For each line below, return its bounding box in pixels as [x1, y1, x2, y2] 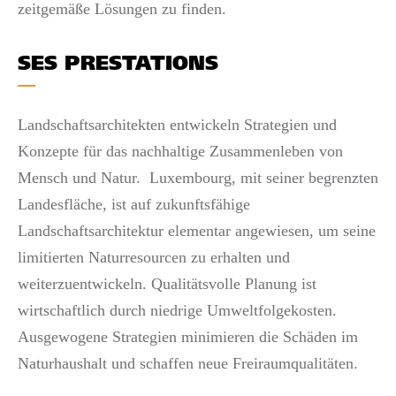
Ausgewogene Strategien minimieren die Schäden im [18, 328, 358, 346]
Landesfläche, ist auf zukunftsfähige [18, 195, 250, 213]
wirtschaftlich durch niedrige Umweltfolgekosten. [18, 301, 337, 319]
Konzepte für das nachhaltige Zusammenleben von [18, 142, 343, 160]
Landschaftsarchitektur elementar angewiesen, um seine [18, 222, 376, 240]
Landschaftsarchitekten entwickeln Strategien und [18, 116, 337, 133]
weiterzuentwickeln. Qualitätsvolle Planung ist [18, 275, 316, 293]
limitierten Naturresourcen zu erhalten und [18, 248, 290, 266]
